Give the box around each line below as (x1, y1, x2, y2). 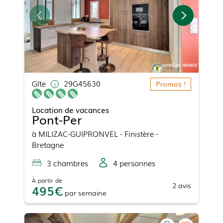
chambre (51, 157, 85, 169)
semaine (78, 188, 107, 198)
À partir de (32, 176, 62, 185)
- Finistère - (118, 128, 158, 139)
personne (117, 157, 152, 169)
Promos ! (156, 79, 186, 89)
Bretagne (32, 139, 64, 150)
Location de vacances (32, 104, 109, 115)
